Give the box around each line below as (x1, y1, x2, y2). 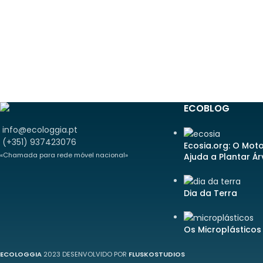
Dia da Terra (183, 187, 237, 199)
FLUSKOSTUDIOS (129, 249, 185, 259)
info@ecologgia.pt (2, 123, 77, 136)
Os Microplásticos (183, 223, 261, 235)
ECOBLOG (183, 101, 230, 115)
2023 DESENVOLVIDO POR (43, 249, 129, 259)
